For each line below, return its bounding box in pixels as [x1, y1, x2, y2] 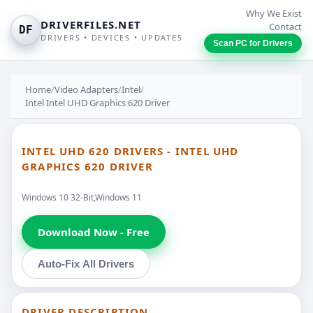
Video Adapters [54, 83, 118, 96]
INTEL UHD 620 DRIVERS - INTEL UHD [22, 144, 239, 159]
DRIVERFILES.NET [41, 17, 141, 31]
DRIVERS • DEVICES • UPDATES [41, 32, 183, 43]
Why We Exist [246, 7, 302, 20]
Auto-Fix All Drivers [38, 257, 134, 270]
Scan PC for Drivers [213, 38, 293, 48]
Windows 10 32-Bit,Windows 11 [22, 191, 142, 203]
